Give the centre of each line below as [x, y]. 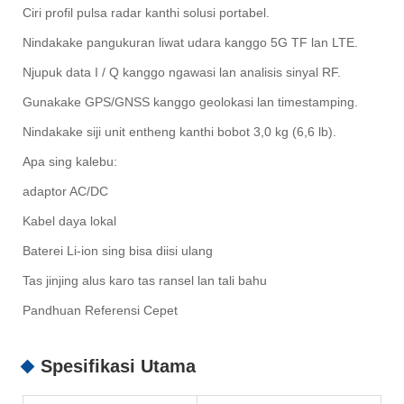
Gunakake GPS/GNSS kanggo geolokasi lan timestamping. [190, 102]
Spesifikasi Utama [118, 367]
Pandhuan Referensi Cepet [100, 311]
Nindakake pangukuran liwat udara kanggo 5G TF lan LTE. [190, 43]
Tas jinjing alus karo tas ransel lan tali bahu [145, 281]
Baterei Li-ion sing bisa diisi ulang [118, 251]
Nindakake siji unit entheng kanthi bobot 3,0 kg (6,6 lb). [179, 132]
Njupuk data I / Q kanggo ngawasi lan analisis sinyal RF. [182, 73]
